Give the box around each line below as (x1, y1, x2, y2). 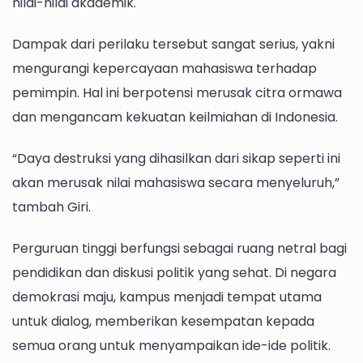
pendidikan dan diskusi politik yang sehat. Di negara (12, 263, 336, 283)
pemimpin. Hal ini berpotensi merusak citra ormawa (12, 83, 342, 102)
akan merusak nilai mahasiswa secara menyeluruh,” (12, 173, 340, 193)
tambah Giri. (12, 198, 91, 217)
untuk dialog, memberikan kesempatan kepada (12, 312, 314, 331)
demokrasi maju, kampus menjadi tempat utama (12, 288, 322, 307)
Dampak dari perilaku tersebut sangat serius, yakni (12, 34, 335, 53)
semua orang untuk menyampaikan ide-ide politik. (12, 336, 331, 356)
